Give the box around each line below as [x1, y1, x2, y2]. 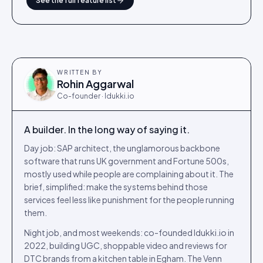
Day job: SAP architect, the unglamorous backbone [24, 143, 220, 153]
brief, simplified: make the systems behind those [24, 181, 208, 192]
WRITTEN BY [57, 69, 103, 76]
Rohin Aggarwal [57, 77, 134, 90]
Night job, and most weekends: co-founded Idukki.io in [24, 227, 234, 238]
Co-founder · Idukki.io [57, 92, 134, 100]
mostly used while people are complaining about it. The [24, 168, 234, 179]
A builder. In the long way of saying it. [24, 123, 190, 136]
